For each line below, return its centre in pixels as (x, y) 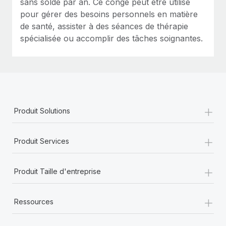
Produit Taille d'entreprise (58, 171)
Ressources (34, 201)
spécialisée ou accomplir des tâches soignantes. (111, 38)
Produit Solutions (42, 110)
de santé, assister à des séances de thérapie (104, 26)
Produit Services (42, 141)
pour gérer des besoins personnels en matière (109, 14)
